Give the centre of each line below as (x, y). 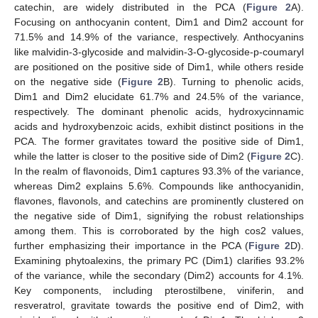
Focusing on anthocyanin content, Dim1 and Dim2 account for (159, 22)
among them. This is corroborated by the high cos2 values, (159, 230)
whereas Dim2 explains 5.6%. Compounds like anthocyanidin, (159, 186)
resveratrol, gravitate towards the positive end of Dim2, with (159, 305)
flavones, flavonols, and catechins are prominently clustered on (159, 201)
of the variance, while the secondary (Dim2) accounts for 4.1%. (159, 275)
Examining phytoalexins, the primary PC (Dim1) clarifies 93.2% (159, 260)
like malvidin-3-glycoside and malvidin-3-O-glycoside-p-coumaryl (159, 51)
